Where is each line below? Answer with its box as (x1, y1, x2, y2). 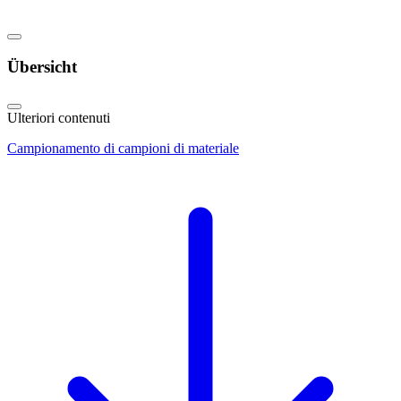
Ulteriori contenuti (7, 109, 110, 125)
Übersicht (7, 57, 77, 77)
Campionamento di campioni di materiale (7, 140, 239, 156)
